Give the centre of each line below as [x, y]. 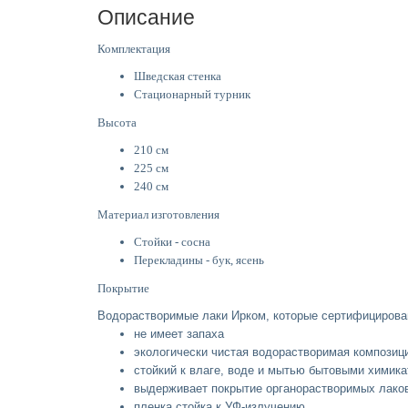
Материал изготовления [158, 214]
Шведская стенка [178, 76]
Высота [117, 122]
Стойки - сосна [172, 241]
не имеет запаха [179, 333]
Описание [146, 17]
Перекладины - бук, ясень [199, 260]
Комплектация [135, 48]
